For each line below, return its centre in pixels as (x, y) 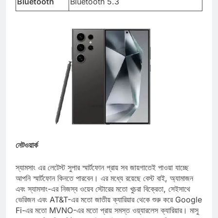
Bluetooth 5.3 (95, 10)
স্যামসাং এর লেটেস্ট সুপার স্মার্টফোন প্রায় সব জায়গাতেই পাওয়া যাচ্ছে (102, 176)
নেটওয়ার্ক (27, 154)
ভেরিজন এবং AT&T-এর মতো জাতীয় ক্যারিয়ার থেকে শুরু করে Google (109, 209)
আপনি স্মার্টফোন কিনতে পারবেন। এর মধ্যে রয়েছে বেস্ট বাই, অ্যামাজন (104, 187)
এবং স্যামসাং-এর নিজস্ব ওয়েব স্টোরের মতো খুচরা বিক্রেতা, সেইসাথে (103, 198)
